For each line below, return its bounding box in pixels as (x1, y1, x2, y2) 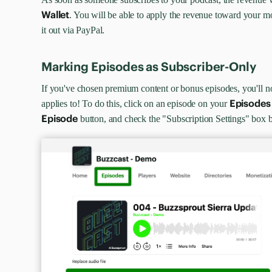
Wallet (41, 8, 70, 21)
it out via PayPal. (41, 24, 105, 35)
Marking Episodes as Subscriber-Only (41, 58, 256, 74)
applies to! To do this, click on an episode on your (41, 98, 229, 109)
